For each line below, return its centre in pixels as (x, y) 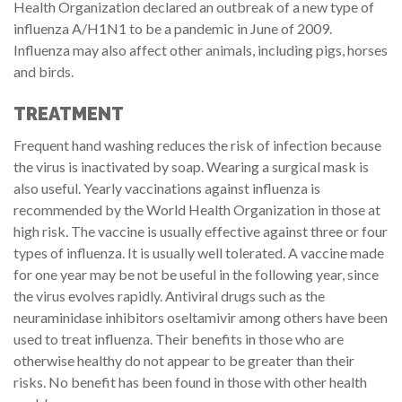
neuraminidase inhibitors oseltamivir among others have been (201, 317)
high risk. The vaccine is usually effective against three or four (201, 231)
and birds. (44, 71)
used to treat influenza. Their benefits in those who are (179, 338)
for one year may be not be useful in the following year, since (196, 274)
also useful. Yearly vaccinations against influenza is (167, 188)
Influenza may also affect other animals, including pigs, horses (201, 49)
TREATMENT (69, 114)
